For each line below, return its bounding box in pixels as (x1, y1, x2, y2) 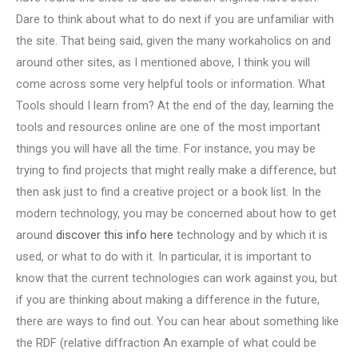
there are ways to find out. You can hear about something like (16, 313, 339, 328)
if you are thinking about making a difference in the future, (16, 292, 320, 307)
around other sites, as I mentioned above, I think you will (16, 54, 310, 70)
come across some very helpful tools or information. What (16, 76, 325, 91)
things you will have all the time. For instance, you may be (16, 141, 316, 156)
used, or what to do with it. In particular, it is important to (16, 249, 312, 264)
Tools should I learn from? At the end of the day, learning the (16, 97, 334, 113)
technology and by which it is (173, 227, 328, 242)
